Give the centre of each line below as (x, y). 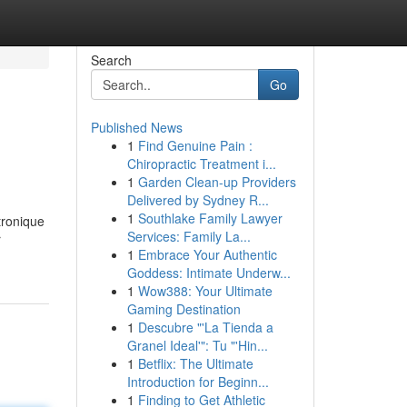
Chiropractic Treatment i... (201, 164)
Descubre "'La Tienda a (205, 327)
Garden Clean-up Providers (217, 182)
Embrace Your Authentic (207, 254)
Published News (136, 127)
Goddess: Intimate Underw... (208, 273)
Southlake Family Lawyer (210, 218)
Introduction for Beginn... (198, 382)
